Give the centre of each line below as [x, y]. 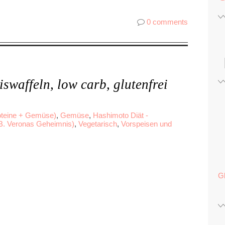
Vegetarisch [98, 124]
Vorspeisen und [146, 124]
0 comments [167, 22]
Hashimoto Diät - [121, 115]
